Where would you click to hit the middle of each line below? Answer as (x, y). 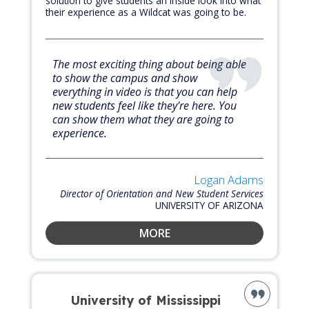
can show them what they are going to (143, 120)
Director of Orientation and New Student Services (162, 194)
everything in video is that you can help (145, 92)
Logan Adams (229, 180)
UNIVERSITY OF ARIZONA (209, 206)
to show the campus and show (125, 78)
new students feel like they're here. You (144, 106)
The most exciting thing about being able (149, 64)
